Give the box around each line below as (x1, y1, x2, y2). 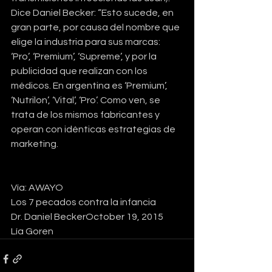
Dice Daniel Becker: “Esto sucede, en (11, 7, 175, 18)
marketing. (11, 138, 58, 149)
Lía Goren (11, 226, 53, 236)
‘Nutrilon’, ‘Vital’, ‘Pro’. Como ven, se (11, 95, 162, 105)
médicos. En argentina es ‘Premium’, (11, 80, 169, 90)
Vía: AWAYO (11, 182, 63, 192)
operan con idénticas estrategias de (11, 124, 177, 134)
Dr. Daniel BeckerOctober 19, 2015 (11, 211, 163, 222)
